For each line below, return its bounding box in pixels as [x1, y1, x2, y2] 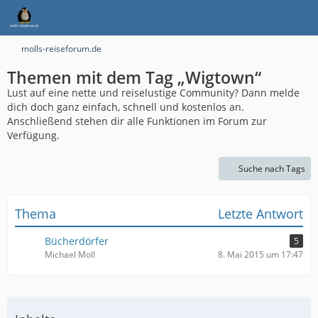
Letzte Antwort [218, 205, 303, 222]
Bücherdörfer [45, 234, 109, 248]
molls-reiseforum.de [21, 43, 102, 55]
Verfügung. [7, 128, 60, 142]
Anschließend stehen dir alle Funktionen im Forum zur [7, 114, 267, 128]
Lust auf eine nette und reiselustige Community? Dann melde [7, 86, 300, 99]
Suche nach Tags [238, 163, 305, 175]
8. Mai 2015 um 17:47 [218, 248, 303, 261]
